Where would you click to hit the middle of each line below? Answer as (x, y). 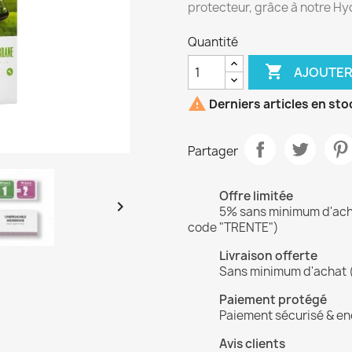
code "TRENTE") (233, 227)
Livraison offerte (268, 256)
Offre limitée (256, 196)
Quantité (213, 42)
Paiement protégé (273, 300)
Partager (213, 151)
